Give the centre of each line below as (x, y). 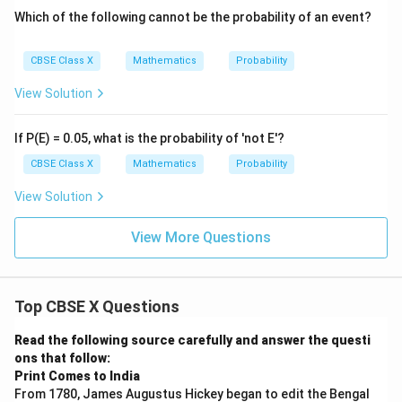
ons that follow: (62, 358)
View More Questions (201, 238)
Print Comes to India (77, 376)
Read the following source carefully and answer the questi (192, 341)
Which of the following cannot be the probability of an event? (193, 17)
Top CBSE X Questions (97, 307)
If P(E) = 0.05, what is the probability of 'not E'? (149, 139)
